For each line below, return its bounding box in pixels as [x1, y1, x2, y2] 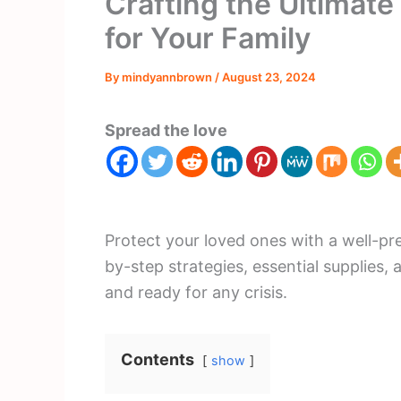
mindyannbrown [122, 70, 215, 85]
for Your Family [105, 21, 311, 56]
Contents [121, 350, 194, 370]
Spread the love [105, 121, 227, 141]
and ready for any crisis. [105, 283, 287, 303]
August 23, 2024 [222, 70, 316, 85]
